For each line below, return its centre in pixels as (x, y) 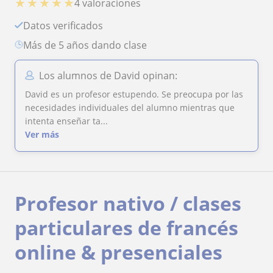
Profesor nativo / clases (128, 203)
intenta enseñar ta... (66, 121)
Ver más (42, 134)
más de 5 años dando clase (89, 45)
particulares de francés (126, 227)
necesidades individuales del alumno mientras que (130, 107)
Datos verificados (67, 25)
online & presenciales (119, 252)
